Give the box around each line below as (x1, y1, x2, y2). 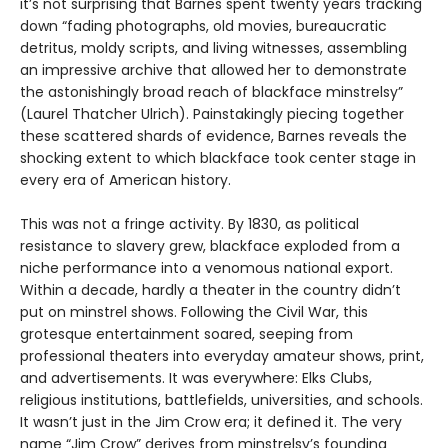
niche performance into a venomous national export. (20, 258, 393, 279)
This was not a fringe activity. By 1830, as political (20, 214, 359, 235)
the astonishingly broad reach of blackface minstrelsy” (20, 82, 403, 103)
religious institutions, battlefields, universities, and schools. (20, 390, 423, 411)
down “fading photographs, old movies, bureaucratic (20, 16, 387, 37)
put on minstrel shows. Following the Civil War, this (20, 302, 368, 323)
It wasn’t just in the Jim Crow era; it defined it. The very (20, 412, 402, 433)
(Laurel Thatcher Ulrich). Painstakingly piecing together (20, 104, 404, 125)
